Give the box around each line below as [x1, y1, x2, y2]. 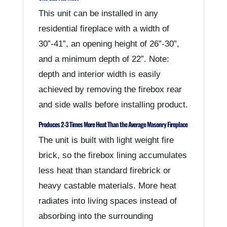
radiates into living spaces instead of [38, 196, 177, 206]
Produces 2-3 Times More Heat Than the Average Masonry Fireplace [38, 119, 187, 129]
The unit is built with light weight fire [38, 135, 174, 145]
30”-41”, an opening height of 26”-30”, [38, 39, 179, 49]
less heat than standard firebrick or [38, 165, 171, 175]
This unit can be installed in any [38, 8, 158, 18]
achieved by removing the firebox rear [38, 84, 182, 94]
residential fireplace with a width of [38, 23, 169, 33]
